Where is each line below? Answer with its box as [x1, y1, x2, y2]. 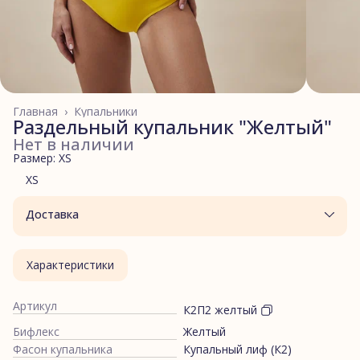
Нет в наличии [13, 133, 134, 155]
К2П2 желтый [183, 301, 257, 317]
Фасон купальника [13, 341, 112, 357]
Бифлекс [13, 323, 59, 339]
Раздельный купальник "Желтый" [13, 112, 332, 140]
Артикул [13, 297, 57, 313]
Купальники [74, 103, 137, 119]
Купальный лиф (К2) [183, 341, 292, 357]
